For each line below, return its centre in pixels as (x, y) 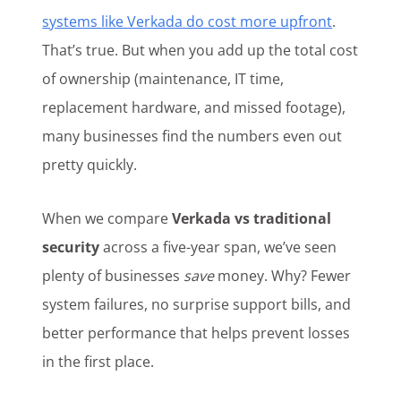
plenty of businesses (113, 276)
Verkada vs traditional (252, 219)
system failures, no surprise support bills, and (197, 305)
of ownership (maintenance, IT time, (163, 79)
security (71, 247)
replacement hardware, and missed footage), (194, 108)
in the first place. (98, 362)
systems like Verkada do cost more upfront (188, 22)
